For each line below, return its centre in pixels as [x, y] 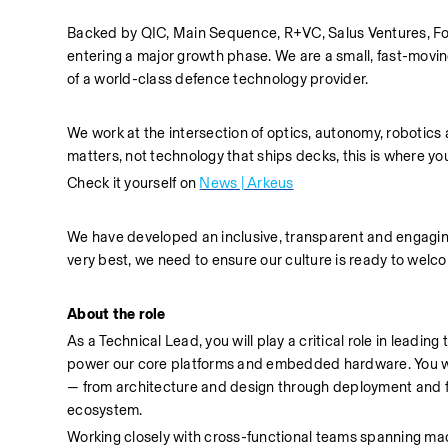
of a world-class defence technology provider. [218, 79]
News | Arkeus [246, 183]
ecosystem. [105, 410]
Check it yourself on [133, 183]
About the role [116, 314]
